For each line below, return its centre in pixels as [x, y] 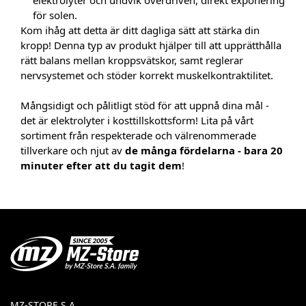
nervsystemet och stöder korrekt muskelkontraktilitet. [147, 75]
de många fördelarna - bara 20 [204, 150]
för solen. [55, 15]
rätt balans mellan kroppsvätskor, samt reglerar [132, 60]
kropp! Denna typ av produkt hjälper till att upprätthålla [151, 45]
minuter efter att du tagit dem [101, 165]
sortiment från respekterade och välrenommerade [138, 135]
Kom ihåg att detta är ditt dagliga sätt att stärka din [140, 30]
